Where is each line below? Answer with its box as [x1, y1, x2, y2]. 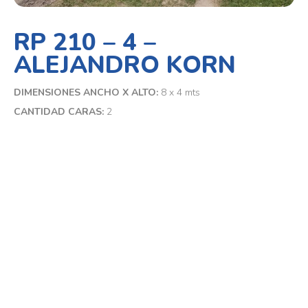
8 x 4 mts [158, 85, 200, 99]
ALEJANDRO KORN [14, 48, 236, 81]
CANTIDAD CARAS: [14, 104, 107, 118]
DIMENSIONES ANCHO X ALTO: [14, 85, 158, 99]
